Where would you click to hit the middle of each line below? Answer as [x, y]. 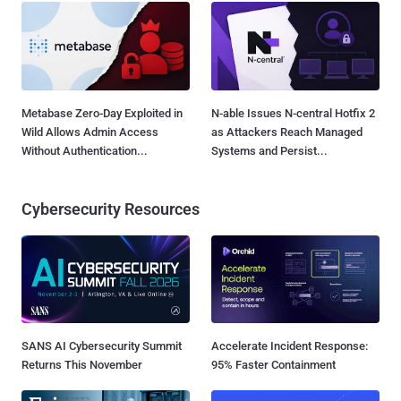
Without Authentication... [85, 150]
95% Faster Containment [273, 364]
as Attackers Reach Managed [287, 132]
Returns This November [82, 364]
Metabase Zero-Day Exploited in [102, 113]
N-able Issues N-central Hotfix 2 [293, 113]
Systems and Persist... [269, 150]
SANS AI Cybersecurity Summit [102, 346]
